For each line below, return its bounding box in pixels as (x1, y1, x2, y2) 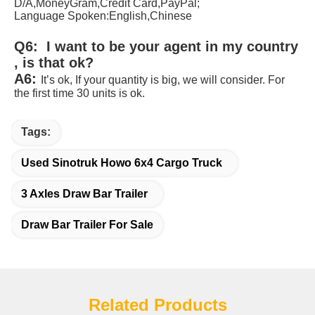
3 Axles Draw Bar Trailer (21, 188, 148, 200)
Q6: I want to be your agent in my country (14, 39, 298, 55)
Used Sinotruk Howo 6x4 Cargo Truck (21, 157, 222, 169)
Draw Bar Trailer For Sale (21, 219, 153, 231)
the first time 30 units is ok (14, 87, 142, 100)
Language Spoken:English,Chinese (14, 10, 195, 22)
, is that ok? (14, 55, 98, 71)
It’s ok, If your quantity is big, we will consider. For (41, 74, 285, 86)
